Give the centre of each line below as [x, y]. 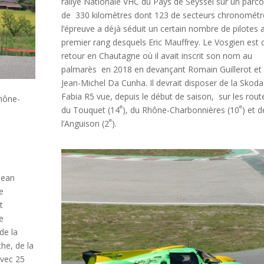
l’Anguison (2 [85, 124]
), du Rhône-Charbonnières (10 [181, 110]
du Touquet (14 [90, 110]
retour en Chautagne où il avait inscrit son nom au [156, 56]
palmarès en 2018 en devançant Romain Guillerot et [161, 70]
